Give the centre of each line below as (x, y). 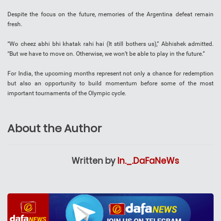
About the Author (55, 129)
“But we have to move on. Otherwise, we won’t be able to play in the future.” (106, 54)
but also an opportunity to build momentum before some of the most (110, 84)
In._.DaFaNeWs (148, 161)
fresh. (15, 24)
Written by (94, 161)
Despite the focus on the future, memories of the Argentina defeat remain (110, 15)
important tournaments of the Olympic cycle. (67, 93)
